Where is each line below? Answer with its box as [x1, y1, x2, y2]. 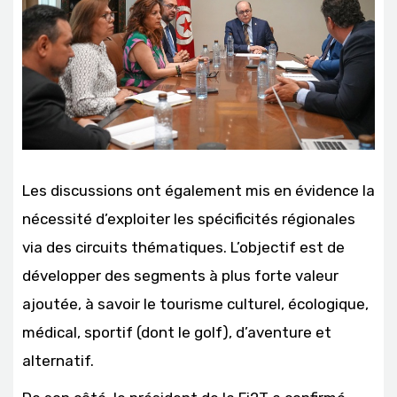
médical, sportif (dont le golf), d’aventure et [22, 323, 331, 342]
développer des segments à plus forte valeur [22, 267, 339, 285]
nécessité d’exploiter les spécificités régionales [22, 210, 355, 229]
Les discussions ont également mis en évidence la [22, 182, 375, 200]
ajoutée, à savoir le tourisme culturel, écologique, [22, 295, 369, 314]
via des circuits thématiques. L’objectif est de [22, 238, 345, 257]
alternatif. [22, 352, 94, 370]
